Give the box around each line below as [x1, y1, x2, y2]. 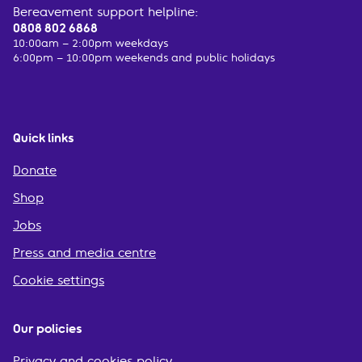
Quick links [13, 130, 74, 145]
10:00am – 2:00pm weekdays [13, 36, 168, 49]
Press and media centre [13, 245, 156, 260]
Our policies [13, 321, 82, 336]
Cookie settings [13, 272, 104, 288]
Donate [13, 162, 57, 178]
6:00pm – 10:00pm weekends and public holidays [13, 51, 275, 64]
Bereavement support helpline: [13, 4, 198, 19]
